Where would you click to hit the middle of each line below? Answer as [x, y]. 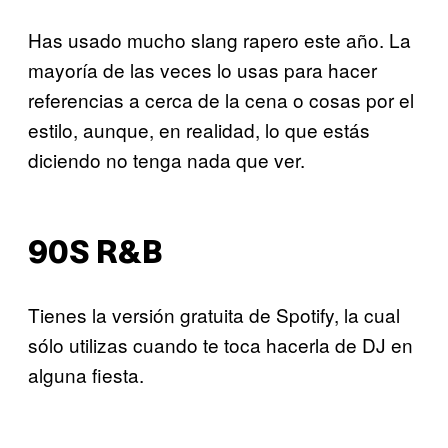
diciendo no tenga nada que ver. [166, 159]
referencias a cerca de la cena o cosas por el [221, 99]
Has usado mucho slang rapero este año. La [219, 39]
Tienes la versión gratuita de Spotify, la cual [214, 314]
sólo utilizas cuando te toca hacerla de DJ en [220, 344]
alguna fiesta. [86, 374]
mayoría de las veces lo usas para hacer [202, 69]
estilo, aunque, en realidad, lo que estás [199, 129]
